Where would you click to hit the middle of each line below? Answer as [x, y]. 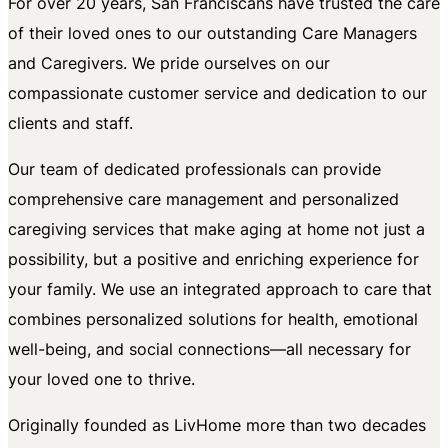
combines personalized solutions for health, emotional [213, 319]
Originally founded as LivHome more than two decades [217, 425]
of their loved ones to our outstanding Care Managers [212, 33]
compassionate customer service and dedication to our [217, 93]
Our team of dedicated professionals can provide [194, 169]
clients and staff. [70, 123]
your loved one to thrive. [101, 379]
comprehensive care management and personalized [203, 199]
